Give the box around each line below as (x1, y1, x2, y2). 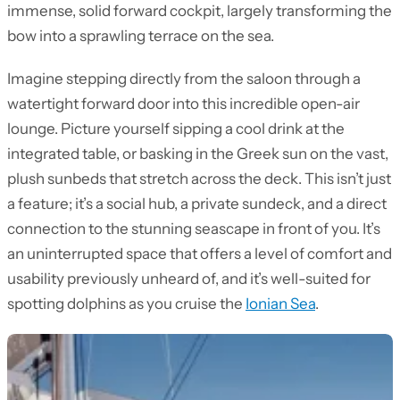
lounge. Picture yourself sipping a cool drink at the (7, 120, 345, 137)
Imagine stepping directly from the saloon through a (7, 70, 361, 87)
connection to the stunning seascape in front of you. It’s (7, 220, 380, 237)
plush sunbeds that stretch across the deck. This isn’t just (7, 170, 391, 187)
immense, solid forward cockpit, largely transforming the (7, 2, 392, 20)
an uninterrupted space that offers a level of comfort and (7, 245, 392, 262)
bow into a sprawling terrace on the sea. (7, 27, 274, 45)
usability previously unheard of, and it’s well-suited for (7, 270, 371, 287)
